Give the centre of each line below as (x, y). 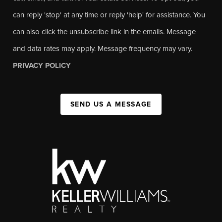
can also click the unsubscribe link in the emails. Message (105, 31)
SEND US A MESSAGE (111, 104)
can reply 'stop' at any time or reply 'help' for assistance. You (109, 15)
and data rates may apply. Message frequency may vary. (103, 48)
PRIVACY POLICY (42, 65)
